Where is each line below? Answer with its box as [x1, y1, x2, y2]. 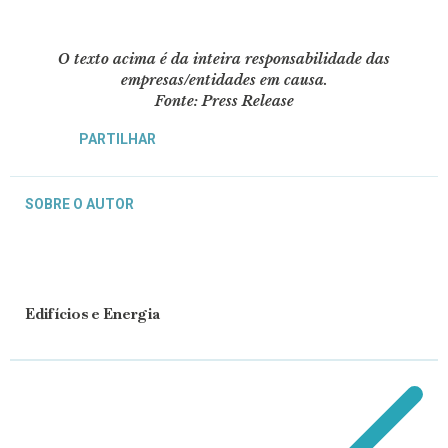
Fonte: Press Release [154, 92, 294, 111]
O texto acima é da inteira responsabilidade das [58, 50, 390, 69]
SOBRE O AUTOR [25, 196, 134, 213]
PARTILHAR [78, 130, 156, 147]
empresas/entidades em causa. [120, 71, 328, 90]
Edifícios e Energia [25, 304, 160, 324]
